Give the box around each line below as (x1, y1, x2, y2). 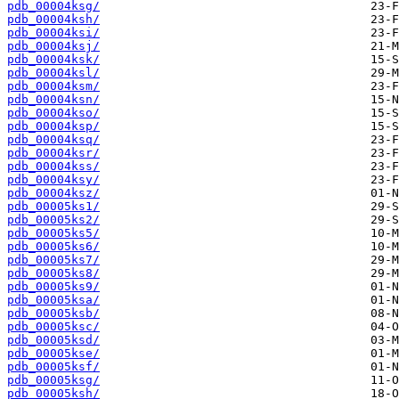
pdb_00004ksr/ (7, 146, 100, 160)
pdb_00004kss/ (7, 159, 100, 174)
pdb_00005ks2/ (7, 213, 100, 227)
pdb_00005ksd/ (7, 333, 100, 347)
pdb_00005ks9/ (7, 280, 100, 294)
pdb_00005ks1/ (7, 199, 100, 214)
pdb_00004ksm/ (7, 79, 100, 94)
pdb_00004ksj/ (7, 39, 100, 53)
